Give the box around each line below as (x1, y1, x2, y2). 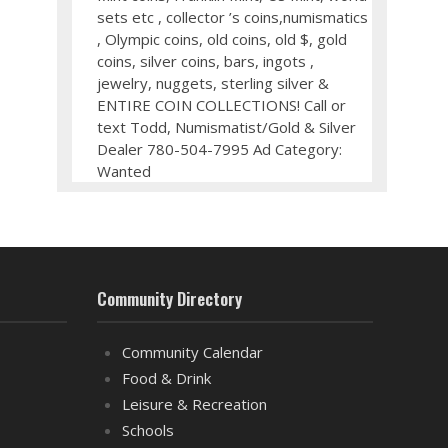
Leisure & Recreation (121, 394, 267, 414)
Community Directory (96, 286, 242, 311)
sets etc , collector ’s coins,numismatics (97, 7, 369, 27)
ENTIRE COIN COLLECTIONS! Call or (97, 95, 347, 115)
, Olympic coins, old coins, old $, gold (97, 29, 348, 49)
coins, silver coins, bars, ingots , (97, 51, 315, 71)
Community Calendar (121, 342, 263, 362)
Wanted (97, 161, 152, 181)
